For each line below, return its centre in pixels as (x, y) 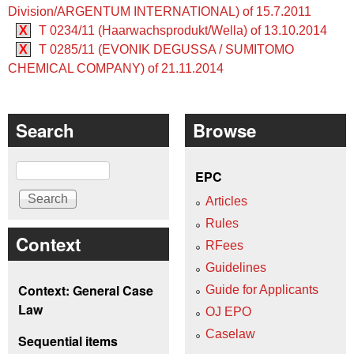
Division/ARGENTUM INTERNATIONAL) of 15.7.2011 (160, 12)
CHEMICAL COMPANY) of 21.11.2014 (116, 69)
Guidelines (236, 267)
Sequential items (68, 341)
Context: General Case (86, 291)
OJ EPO (228, 311)
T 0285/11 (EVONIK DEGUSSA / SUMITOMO (166, 50)
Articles (226, 201)
